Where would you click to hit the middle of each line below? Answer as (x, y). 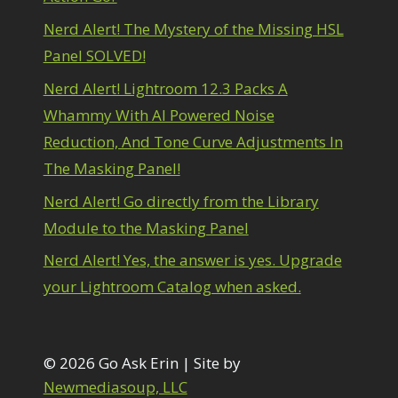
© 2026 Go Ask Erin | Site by (142, 363)
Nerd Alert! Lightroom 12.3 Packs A (165, 88)
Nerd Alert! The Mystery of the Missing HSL (193, 28)
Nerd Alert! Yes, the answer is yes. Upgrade (192, 260)
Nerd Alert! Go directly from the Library (181, 201)
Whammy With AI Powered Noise (159, 115)
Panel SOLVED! (94, 55)
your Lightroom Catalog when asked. (172, 287)
